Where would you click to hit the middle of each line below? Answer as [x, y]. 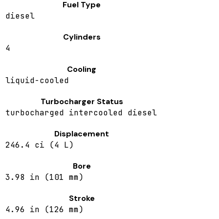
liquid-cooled [37, 81]
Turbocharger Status [82, 102]
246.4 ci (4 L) [40, 145]
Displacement [82, 134]
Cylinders [82, 37]
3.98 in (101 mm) [44, 177]
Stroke [82, 198]
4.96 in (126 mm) [44, 210]
